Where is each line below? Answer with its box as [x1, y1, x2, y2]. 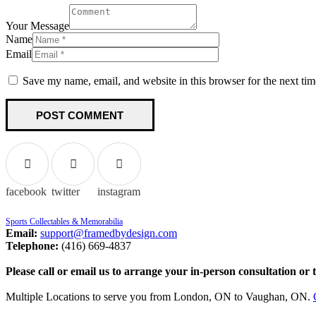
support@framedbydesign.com [40, 227, 177, 240]
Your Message [6, 20, 69, 32]
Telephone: [6, 240, 59, 253]
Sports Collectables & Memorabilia [6, 217, 123, 227]
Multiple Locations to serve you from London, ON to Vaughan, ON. [6, 291, 313, 303]
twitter [51, 186, 80, 198]
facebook [6, 186, 47, 198]
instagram [97, 186, 141, 198]
